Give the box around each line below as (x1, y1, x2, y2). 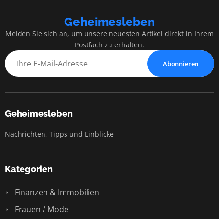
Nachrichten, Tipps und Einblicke (5, 129, 114, 139)
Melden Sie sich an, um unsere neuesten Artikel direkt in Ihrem (5, 28, 214, 38)
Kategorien (5, 163, 53, 174)
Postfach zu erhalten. (75, 40, 144, 49)
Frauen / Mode (13, 203, 68, 215)
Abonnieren (163, 59, 198, 68)
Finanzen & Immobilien (13, 186, 99, 197)
